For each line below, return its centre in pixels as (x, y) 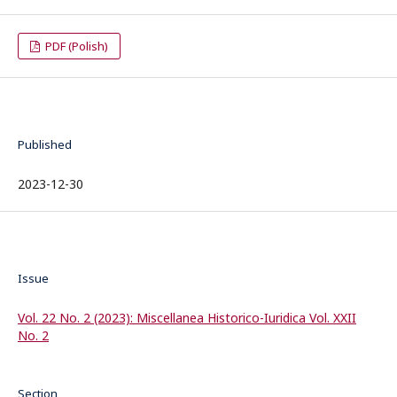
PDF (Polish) (76, 46)
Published (45, 144)
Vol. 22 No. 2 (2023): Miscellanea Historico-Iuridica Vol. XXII (187, 317)
